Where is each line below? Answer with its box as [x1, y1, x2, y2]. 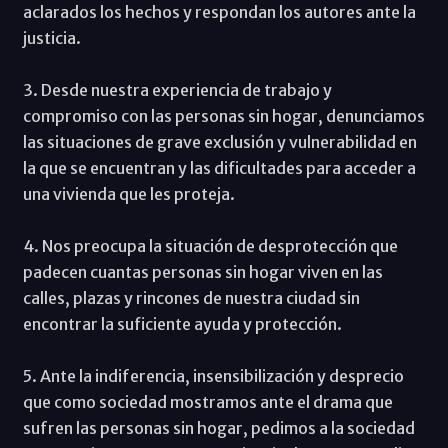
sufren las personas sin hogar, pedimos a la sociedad [22, 417, 415, 438]
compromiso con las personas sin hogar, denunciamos [22, 105, 425, 126]
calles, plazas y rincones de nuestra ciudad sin [22, 287, 360, 308]
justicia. [22, 27, 81, 48]
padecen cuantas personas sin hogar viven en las [22, 261, 383, 282]
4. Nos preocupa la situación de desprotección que [22, 235, 398, 256]
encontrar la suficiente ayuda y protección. [22, 313, 342, 334]
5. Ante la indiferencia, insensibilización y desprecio [22, 365, 404, 386]
